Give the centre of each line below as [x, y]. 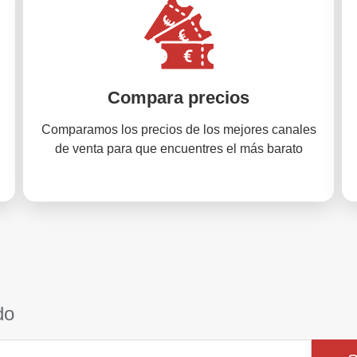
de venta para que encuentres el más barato [178, 149]
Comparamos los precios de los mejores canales [178, 129]
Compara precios [178, 98]
